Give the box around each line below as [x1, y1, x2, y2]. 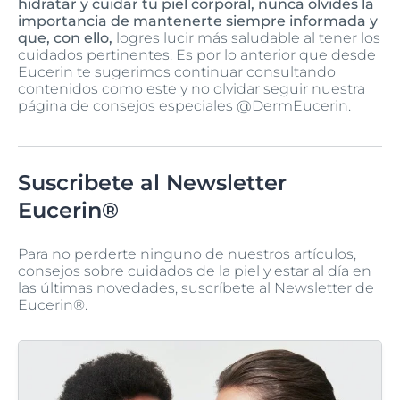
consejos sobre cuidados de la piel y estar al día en [18, 262, 371, 279]
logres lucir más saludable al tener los [112, 29, 380, 46]
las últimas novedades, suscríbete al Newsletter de [18, 279, 374, 296]
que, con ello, [18, 29, 112, 46]
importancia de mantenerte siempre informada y [18, 12, 378, 29]
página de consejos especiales [18, 96, 237, 114]
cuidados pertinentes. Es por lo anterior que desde [18, 46, 376, 63]
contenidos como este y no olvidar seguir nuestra [18, 79, 365, 97]
